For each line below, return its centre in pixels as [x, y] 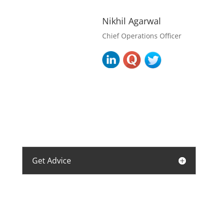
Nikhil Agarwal [131, 21]
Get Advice [51, 160]
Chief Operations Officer [142, 36]
